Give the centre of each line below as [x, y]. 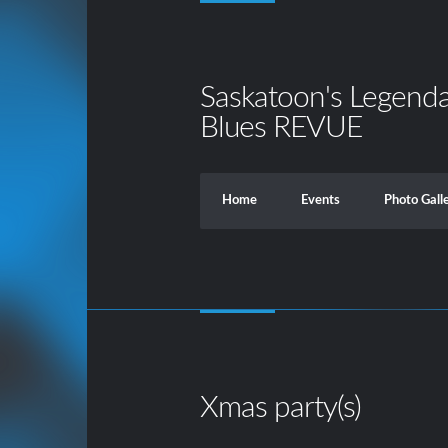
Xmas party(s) [280, 408]
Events [320, 200]
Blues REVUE [280, 128]
